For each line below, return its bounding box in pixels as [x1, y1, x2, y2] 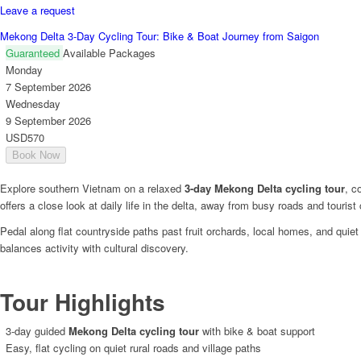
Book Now [12, 149, 60, 162]
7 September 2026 [6, 79, 91, 95]
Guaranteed [6, 45, 63, 61]
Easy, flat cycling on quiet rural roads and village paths [6, 340, 261, 356]
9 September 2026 [6, 113, 91, 129]
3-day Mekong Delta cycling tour [185, 180, 345, 197]
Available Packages [63, 45, 156, 61]
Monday [6, 62, 43, 78]
